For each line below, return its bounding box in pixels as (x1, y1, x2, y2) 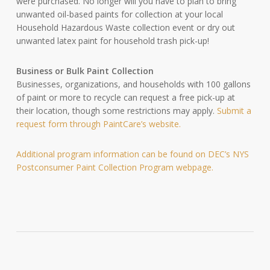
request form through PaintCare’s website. (16, 118, 181, 130)
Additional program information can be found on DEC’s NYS (16, 148, 249, 160)
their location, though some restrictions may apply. (16, 105, 217, 116)
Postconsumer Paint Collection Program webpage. (16, 162, 213, 173)
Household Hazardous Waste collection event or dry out (16, 22, 235, 33)
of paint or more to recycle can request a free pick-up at (16, 92, 235, 103)
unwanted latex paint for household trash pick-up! (16, 35, 209, 46)
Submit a (216, 105, 251, 116)
